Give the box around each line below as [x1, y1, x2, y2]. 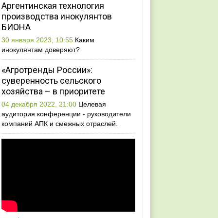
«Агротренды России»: [1, 65, 93, 75]
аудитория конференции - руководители [1, 110, 131, 118]
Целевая [78, 100, 107, 109]
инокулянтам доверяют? [1, 46, 80, 54]
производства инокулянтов [1, 11, 112, 22]
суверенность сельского [1, 75, 102, 86]
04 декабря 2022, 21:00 [1, 100, 79, 109]
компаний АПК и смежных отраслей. [1, 120, 118, 128]
